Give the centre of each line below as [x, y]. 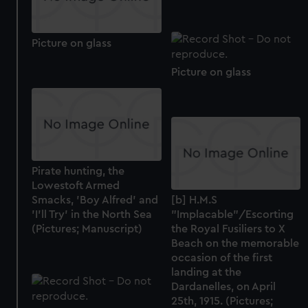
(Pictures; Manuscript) [87, 229]
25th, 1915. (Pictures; [222, 301]
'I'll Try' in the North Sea [92, 214]
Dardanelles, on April [223, 286]
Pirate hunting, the [78, 171]
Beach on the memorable [235, 243]
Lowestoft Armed [76, 185]
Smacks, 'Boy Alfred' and [95, 200]
